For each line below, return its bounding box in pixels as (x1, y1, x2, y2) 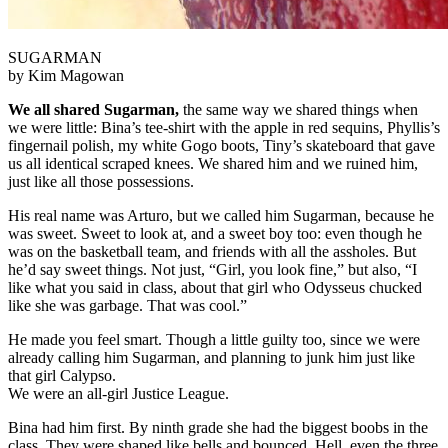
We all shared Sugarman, (8, 100, 179, 118)
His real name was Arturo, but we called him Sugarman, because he (8, 206, 434, 224)
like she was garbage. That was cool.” (8, 296, 247, 314)
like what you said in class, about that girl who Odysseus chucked (8, 278, 422, 296)
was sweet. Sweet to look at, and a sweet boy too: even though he (8, 224, 422, 242)
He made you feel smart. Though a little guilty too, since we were (8, 330, 420, 348)
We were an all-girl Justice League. (8, 384, 229, 402)
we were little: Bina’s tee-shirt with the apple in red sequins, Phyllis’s (8, 118, 440, 136)
